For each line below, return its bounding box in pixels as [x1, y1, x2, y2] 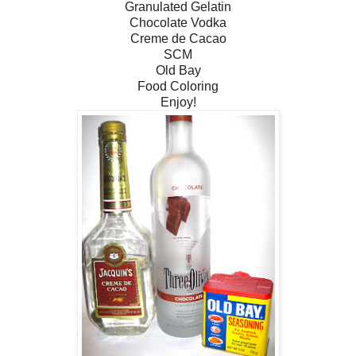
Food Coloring [137, 79, 219, 93]
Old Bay [155, 63, 201, 77]
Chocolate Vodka [130, 15, 226, 29]
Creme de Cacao [130, 31, 226, 45]
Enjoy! [160, 95, 196, 109]
